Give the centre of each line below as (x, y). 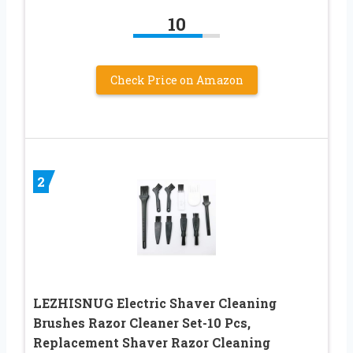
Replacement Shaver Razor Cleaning (152, 343)
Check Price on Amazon (176, 80)
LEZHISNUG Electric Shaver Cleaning (155, 303)
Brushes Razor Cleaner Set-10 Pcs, (142, 323)
